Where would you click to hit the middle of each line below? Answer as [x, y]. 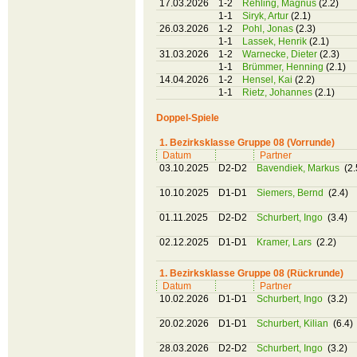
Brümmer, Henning [284, 67]
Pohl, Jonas [269, 29]
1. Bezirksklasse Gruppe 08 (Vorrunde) [247, 143]
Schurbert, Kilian [294, 324]
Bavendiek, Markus [299, 168]
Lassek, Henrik [276, 41]
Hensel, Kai [269, 80]
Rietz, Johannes [279, 92]
